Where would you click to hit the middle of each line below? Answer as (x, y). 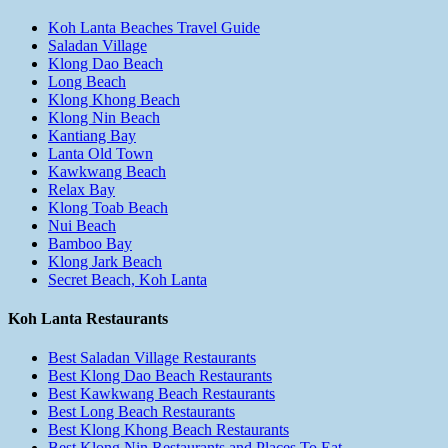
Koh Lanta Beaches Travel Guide (154, 27)
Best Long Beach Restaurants (141, 412)
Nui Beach (82, 225)
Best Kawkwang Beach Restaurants (161, 394)
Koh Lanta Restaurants (88, 319)
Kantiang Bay (92, 135)
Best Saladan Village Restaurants (152, 358)
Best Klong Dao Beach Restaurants (160, 376)
